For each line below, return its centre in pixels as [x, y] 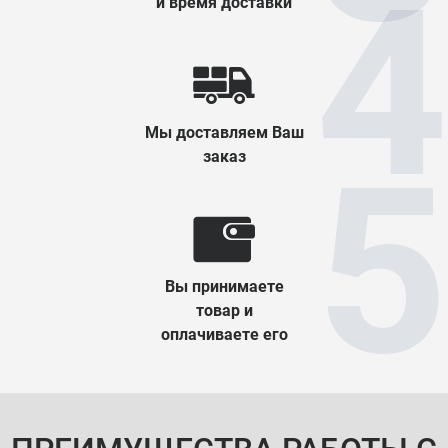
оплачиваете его [224, 334]
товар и [224, 310]
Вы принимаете [224, 286]
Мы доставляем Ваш [224, 132]
